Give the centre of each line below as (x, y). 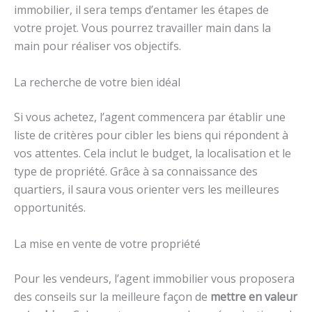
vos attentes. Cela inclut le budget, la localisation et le (153, 154)
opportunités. (50, 208)
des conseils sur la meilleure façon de (112, 296)
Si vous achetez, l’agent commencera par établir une (150, 117)
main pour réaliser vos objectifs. (97, 46)
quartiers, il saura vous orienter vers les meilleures (147, 190)
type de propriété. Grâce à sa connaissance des (136, 172)
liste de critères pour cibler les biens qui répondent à (151, 135)
